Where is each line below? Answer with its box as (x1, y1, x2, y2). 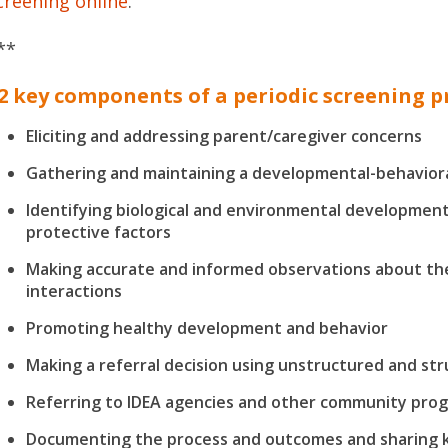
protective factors (26, 221, 172, 243)
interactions (26, 280, 123, 302)
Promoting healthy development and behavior (26, 317, 389, 339)
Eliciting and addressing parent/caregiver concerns (26, 125, 423, 147)
